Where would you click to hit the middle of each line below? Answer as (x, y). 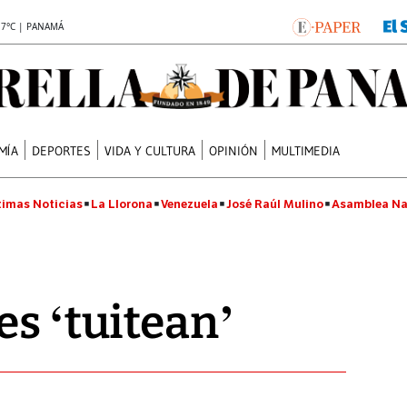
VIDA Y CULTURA (150, 150)
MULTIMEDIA (306, 150)
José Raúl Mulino (275, 204)
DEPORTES (62, 150)
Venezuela (189, 204)
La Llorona (122, 204)
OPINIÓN (234, 150)
